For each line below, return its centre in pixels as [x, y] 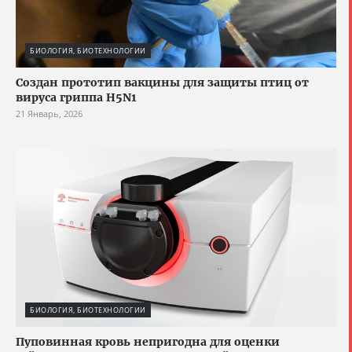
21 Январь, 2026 [49, 113]
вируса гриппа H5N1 [76, 97]
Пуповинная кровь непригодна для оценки [148, 342]
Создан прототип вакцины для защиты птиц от [162, 82]
